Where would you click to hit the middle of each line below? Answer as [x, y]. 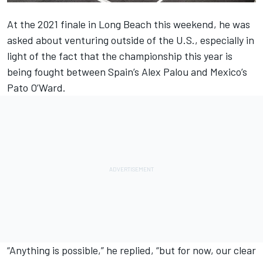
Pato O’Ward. [36, 87]
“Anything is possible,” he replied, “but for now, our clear [131, 250]
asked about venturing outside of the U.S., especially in [131, 40]
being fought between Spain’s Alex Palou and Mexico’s [127, 71]
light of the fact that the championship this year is [120, 55]
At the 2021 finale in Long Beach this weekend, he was [129, 24]
